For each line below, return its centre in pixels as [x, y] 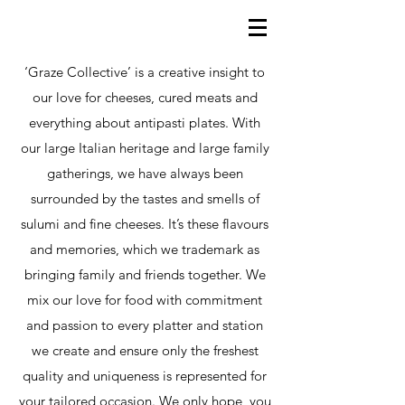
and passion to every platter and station [145, 325]
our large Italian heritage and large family [145, 148]
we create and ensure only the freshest [145, 350]
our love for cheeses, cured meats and [145, 97]
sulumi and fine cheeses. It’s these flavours [145, 224]
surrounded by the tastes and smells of [145, 198]
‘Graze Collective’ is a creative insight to [145, 72]
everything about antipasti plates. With [145, 122]
